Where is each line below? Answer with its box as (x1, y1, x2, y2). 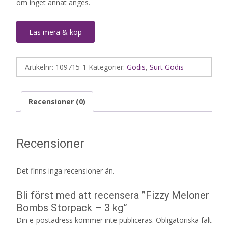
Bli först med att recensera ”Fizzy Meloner (16, 189, 209, 202)
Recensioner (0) (28, 96, 85, 106)
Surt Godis (150, 62, 184, 72)
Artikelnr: (25, 62, 55, 72)
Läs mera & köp (29, 26, 82, 37)
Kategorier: (89, 62, 127, 72)
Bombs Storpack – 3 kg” (16, 202, 127, 214)
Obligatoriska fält (156, 215, 212, 225)
